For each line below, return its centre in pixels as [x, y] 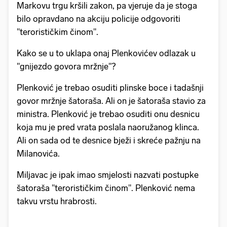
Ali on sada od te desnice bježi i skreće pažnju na [109, 141]
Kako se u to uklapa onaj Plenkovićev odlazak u [106, 53]
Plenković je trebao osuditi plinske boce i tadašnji [110, 88]
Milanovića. [38, 154]
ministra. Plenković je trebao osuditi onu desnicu [108, 114]
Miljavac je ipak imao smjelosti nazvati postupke [108, 175]
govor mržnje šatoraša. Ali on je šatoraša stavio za [111, 101]
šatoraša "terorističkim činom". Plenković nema [106, 188]
